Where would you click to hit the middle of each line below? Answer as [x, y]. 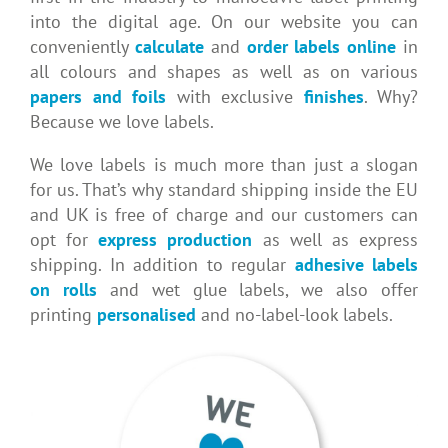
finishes [333, 97]
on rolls [63, 290]
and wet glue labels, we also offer [257, 290]
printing [63, 315]
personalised [146, 315]
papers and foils [98, 97]
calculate [169, 47]
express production [175, 240]
